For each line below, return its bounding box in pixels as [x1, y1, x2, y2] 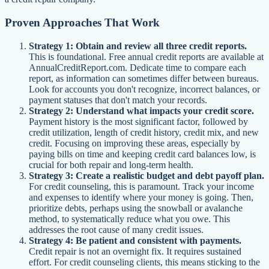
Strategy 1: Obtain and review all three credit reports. [29, 40, 247, 51]
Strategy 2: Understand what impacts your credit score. [29, 105, 254, 116]
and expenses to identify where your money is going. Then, [29, 192, 253, 202]
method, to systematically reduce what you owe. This [29, 213, 230, 224]
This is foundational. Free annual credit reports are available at [29, 51, 264, 62]
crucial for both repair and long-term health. [29, 159, 193, 170]
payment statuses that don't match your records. [29, 94, 207, 105]
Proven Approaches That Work [5, 16, 160, 29]
